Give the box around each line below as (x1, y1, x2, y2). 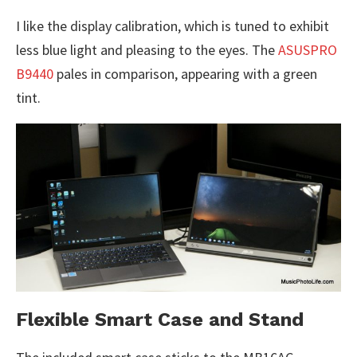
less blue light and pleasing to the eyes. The (16, 41, 278, 60)
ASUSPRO (278, 41, 337, 60)
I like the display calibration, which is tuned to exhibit (16, 17, 329, 36)
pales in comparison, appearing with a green (53, 65, 317, 84)
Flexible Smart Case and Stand (16, 308, 304, 331)
